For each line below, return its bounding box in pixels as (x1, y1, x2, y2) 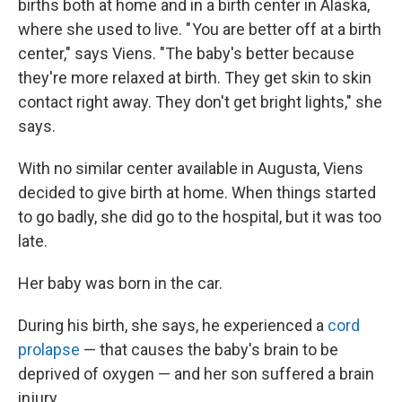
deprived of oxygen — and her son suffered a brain (18, 364, 374, 383)
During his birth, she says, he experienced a (18, 316, 328, 335)
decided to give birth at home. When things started (18, 183, 376, 202)
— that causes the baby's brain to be (80, 340, 338, 359)
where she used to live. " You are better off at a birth (18, 20, 381, 39)
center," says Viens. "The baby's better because (18, 44, 354, 63)
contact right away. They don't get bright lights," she (18, 92, 382, 111)
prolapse (18, 340, 80, 359)
